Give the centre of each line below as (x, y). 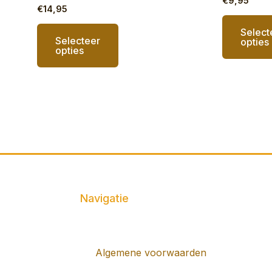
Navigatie (104, 198)
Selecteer (77, 40)
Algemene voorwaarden (151, 252)
